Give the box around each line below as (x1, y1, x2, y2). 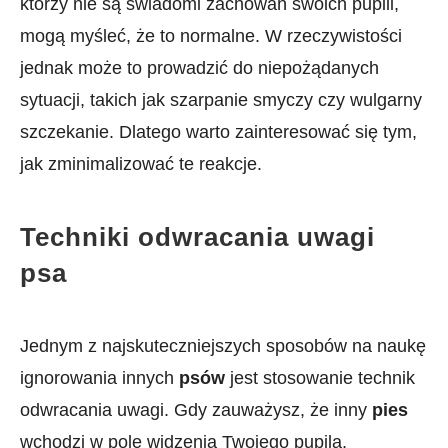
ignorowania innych (20, 368, 179, 388)
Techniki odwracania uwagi (20, 222, 375, 252)
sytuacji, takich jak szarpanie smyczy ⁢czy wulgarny (20, 90, 422, 110)
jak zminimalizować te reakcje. (20, 154, 262, 174)
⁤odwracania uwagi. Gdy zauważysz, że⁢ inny (20, 400, 372, 420)
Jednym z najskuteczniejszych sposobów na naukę (20, 336, 426, 356)
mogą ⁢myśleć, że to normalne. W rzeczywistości (20, 26, 402, 46)
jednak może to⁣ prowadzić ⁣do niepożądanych (20, 58, 379, 78)
